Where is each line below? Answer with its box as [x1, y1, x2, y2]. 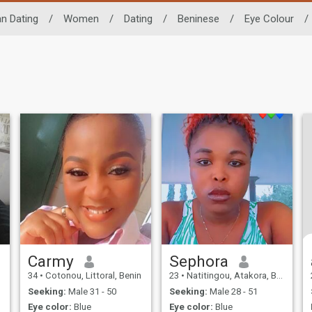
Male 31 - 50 [65, 286, 116, 297]
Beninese [178, 12, 219, 25]
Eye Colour [244, 12, 294, 25]
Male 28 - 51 [207, 286, 258, 297]
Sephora [169, 252, 228, 271]
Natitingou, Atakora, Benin [184, 270, 276, 281]
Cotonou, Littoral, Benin [42, 270, 141, 281]
